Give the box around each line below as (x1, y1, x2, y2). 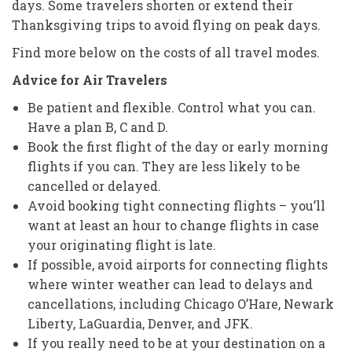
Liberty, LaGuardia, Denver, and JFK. (27, 314, 253, 332)
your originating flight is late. (27, 236, 216, 253)
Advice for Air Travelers (12, 71, 167, 88)
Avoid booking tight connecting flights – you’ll (27, 196, 325, 214)
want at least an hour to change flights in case (27, 216, 319, 233)
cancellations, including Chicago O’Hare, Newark (27, 295, 334, 312)
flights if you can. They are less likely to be (27, 157, 300, 174)
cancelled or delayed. (27, 177, 161, 194)
